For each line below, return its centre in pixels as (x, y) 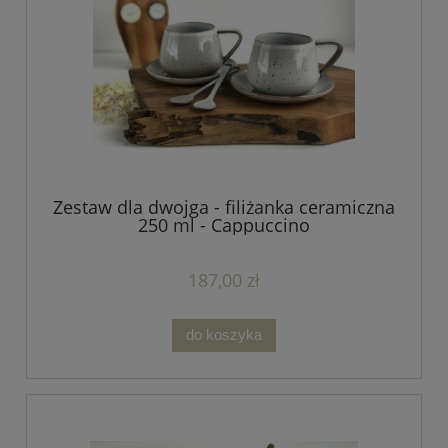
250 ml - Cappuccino (224, 224)
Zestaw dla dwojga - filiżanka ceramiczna (224, 206)
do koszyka (224, 335)
